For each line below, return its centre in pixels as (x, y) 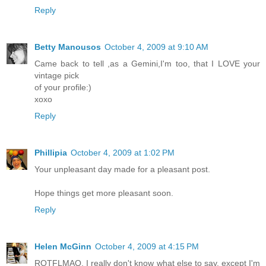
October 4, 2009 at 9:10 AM (156, 47)
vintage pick (57, 76)
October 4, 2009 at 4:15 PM (147, 246)
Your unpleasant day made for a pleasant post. (122, 169)
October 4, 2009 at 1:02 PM (123, 153)
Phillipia (51, 153)
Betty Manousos (68, 47)
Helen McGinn (63, 246)
